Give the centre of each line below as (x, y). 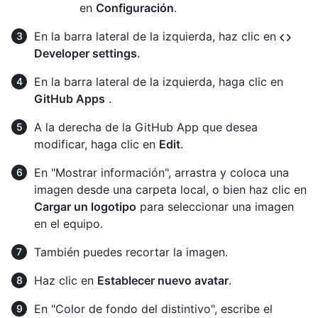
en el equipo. (68, 224)
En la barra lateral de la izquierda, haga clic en (159, 82)
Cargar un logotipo (85, 207)
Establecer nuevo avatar (163, 281)
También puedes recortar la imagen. (131, 252)
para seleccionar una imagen (215, 207)
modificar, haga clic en (97, 144)
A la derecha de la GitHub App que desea (146, 127)
